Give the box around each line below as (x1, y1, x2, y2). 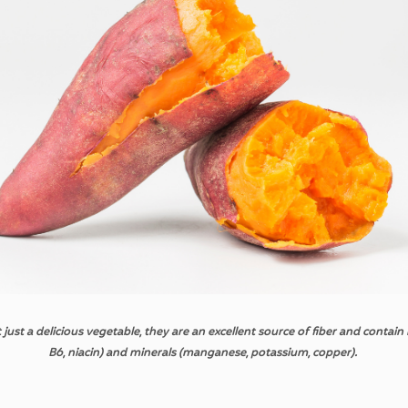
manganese (182, 348, 246, 360)
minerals (129, 348, 176, 360)
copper (312, 348, 351, 360)
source (257, 327, 294, 339)
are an (168, 327, 208, 339)
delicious (35, 327, 83, 339)
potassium (250, 348, 308, 360)
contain (362, 327, 403, 339)
